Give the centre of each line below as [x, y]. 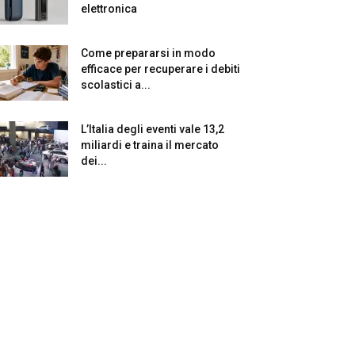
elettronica [109, 9]
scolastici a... [116, 85]
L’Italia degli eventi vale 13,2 [153, 129]
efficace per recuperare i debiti [160, 69]
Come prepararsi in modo [148, 53]
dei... [94, 161]
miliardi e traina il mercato [150, 145]
